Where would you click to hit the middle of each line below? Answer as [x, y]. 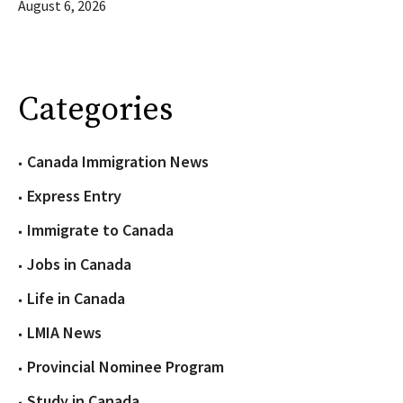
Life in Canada [76, 299]
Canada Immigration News [118, 162]
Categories [95, 111]
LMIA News [64, 333]
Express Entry [74, 196]
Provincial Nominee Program [125, 367]
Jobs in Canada [79, 264]
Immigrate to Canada [100, 230]
